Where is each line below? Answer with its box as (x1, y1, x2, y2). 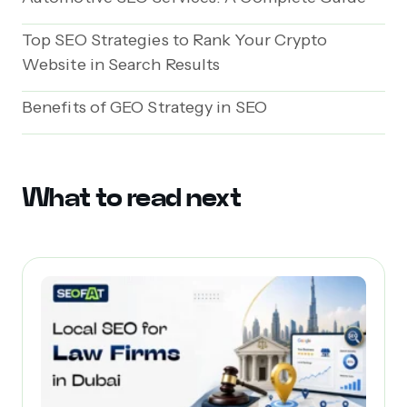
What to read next (22, 182, 242, 214)
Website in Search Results (22, 55, 221, 75)
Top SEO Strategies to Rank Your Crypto (22, 30, 328, 51)
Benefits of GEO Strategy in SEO (22, 97, 267, 118)
